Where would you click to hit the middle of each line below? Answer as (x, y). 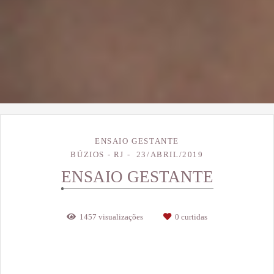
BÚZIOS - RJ (98, 155)
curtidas (193, 217)
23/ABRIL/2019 (170, 155)
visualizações (121, 217)
